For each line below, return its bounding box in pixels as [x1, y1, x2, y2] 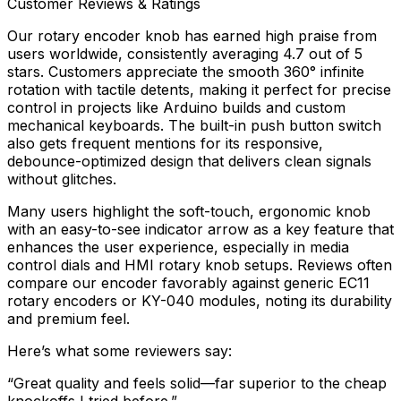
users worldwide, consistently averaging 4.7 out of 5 [7, 45, 363, 64]
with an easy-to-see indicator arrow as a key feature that [7, 220, 394, 239]
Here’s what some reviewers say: [7, 342, 232, 361]
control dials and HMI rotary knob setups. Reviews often [7, 256, 392, 275]
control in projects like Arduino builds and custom [7, 98, 346, 117]
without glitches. [7, 170, 116, 189]
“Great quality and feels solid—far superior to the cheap [7, 374, 387, 393]
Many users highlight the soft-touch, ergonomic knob [7, 202, 371, 221]
